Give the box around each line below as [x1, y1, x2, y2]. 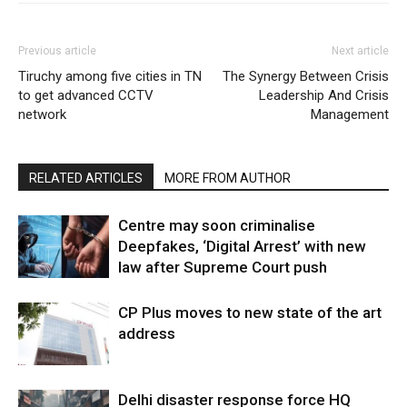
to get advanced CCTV [18, 87, 154, 104]
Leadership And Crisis [259, 87, 389, 104]
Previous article [18, 45, 96, 58]
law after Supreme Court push [118, 258, 327, 277]
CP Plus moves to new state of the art [118, 303, 382, 323]
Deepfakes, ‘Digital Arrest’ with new [118, 237, 366, 256]
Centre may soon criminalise [118, 216, 315, 235]
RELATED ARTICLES [29, 171, 143, 186]
